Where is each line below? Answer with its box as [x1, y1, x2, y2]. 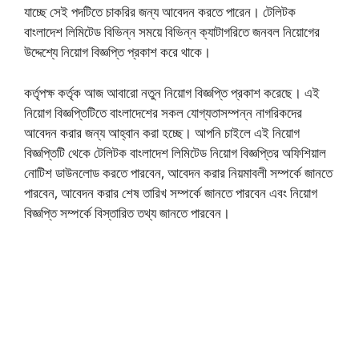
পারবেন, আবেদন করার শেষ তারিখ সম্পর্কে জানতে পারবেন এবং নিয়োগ [24, 183, 317, 202]
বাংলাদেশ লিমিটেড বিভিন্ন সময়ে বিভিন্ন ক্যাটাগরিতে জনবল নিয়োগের [24, 22, 320, 42]
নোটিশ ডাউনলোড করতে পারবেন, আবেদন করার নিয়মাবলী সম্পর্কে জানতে [24, 163, 333, 182]
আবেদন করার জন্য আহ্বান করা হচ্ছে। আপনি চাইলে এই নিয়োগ [24, 123, 300, 142]
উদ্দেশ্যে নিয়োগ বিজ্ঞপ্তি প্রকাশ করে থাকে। [24, 42, 211, 62]
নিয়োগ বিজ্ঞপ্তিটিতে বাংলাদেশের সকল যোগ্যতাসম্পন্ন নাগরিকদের [24, 103, 302, 122]
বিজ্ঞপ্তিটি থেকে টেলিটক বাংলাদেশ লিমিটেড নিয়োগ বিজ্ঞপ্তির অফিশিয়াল [24, 143, 326, 162]
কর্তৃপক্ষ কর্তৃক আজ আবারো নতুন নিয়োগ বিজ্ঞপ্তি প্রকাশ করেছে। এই [24, 83, 320, 102]
